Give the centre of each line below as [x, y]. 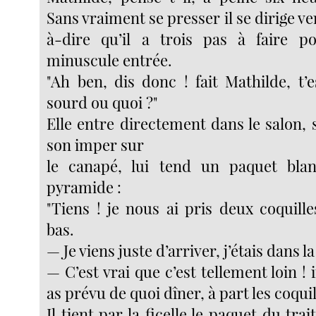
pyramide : [84, 187]
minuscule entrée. [110, 60]
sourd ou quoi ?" [103, 103]
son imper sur [96, 145]
